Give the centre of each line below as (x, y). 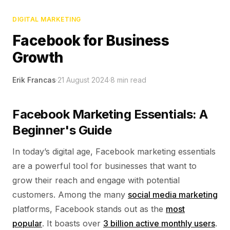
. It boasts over (73, 223)
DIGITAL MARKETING (47, 19)
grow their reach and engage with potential (96, 180)
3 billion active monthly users (159, 223)
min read (131, 80)
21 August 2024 (83, 80)
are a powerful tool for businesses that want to (104, 166)
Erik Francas (34, 80)
